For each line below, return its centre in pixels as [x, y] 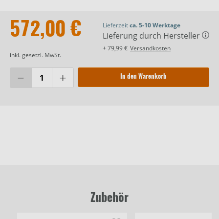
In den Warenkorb [143, 77]
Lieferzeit [116, 25]
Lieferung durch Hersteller [152, 35]
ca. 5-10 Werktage [155, 25]
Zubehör [109, 198]
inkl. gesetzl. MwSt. [35, 55]
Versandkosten [150, 48]
